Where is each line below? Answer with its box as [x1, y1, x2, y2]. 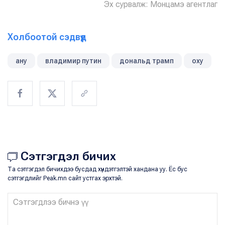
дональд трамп [120, 57, 174, 65]
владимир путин [45, 57, 101, 65]
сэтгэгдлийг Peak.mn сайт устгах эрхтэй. [8, 175, 123, 182]
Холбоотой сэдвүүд [8, 32, 86, 43]
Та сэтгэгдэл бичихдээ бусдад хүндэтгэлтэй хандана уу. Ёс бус [8, 166, 187, 173]
